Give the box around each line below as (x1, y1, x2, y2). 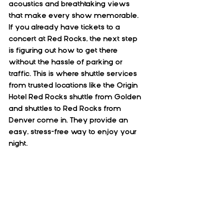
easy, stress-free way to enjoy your (9, 128, 139, 136)
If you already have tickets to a (9, 23, 122, 31)
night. (9, 139, 28, 147)
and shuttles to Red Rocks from (9, 105, 123, 112)
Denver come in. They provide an (9, 116, 130, 124)
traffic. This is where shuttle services (9, 70, 139, 77)
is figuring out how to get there (9, 46, 120, 54)
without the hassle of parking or (9, 58, 124, 66)
